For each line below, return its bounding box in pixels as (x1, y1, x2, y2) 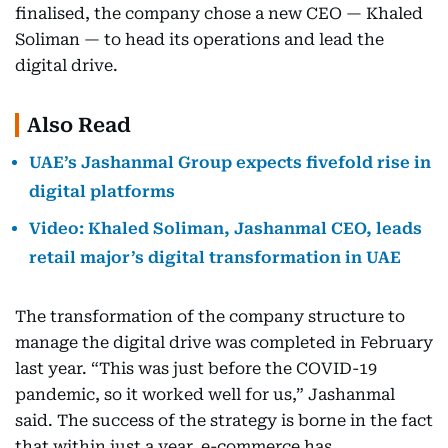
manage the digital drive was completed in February (15, 332, 433, 352)
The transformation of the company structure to (15, 306, 405, 326)
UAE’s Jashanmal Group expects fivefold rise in (29, 152, 431, 172)
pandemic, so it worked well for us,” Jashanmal (15, 384, 395, 404)
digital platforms (29, 181, 175, 201)
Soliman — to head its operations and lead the (15, 29, 384, 49)
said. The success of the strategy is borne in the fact (15, 410, 433, 430)
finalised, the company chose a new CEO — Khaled (15, 3, 423, 23)
